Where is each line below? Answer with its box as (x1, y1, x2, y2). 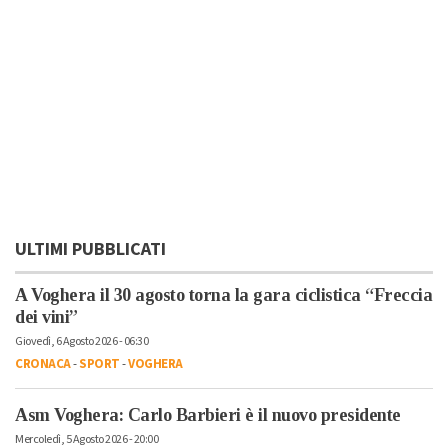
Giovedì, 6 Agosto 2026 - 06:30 (15, 332, 148, 350)
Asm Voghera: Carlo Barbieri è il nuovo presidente (15, 404, 401, 425)
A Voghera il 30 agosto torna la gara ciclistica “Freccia (15, 284, 432, 305)
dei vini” (15, 306, 78, 327)
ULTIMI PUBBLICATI (15, 236, 166, 262)
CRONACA (15, 354, 71, 373)
